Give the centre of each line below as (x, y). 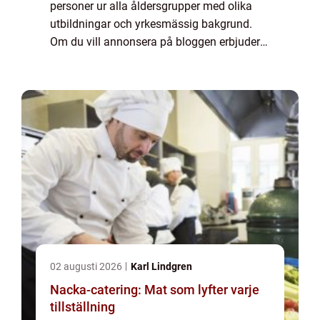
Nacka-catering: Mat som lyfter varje (155, 290)
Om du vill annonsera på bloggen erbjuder (155, 42)
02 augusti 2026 (87, 266)
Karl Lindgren (161, 266)
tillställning (82, 307)
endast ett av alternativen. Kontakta (139, 77)
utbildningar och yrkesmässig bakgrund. (151, 24)
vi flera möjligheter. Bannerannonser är (147, 60)
